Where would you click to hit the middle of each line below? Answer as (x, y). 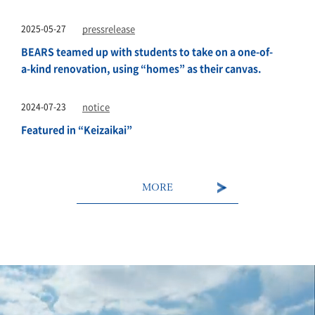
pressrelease (109, 29)
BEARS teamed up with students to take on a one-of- (147, 52)
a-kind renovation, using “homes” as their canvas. (141, 69)
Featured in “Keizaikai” (77, 130)
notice (96, 107)
